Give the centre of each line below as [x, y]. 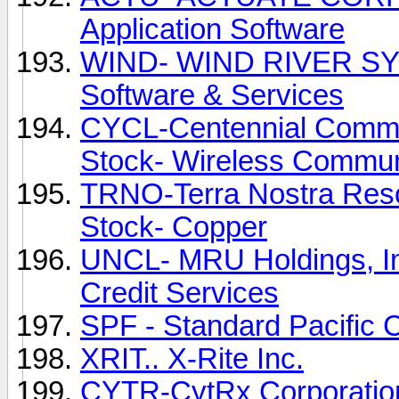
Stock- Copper [174, 227]
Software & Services [212, 95]
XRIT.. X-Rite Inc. [192, 358]
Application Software [212, 29]
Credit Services [179, 293]
